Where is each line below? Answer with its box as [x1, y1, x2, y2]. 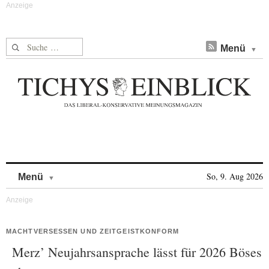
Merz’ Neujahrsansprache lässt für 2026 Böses [12, 243, 262, 261]
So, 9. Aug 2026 [207, 171, 263, 182]
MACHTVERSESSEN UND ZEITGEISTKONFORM [6, 228, 180, 235]
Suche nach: [6, 38, 52, 51]
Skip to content [55, 166, 118, 176]
